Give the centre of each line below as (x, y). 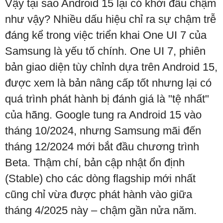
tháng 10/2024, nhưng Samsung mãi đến (103, 131)
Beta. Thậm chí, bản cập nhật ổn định (95, 163)
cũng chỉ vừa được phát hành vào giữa (99, 195)
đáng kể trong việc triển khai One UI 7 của (106, 35)
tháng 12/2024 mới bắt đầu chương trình (102, 147)
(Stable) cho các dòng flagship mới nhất (100, 179)
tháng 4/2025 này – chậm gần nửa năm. (101, 211)
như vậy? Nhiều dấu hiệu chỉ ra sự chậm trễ (111, 19)
